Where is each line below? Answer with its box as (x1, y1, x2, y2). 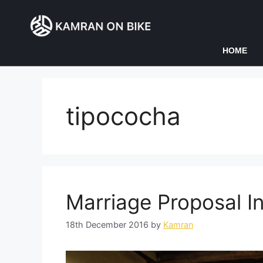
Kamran (163, 220, 193, 230)
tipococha (66, 101, 181, 131)
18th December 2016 (66, 220, 149, 230)
